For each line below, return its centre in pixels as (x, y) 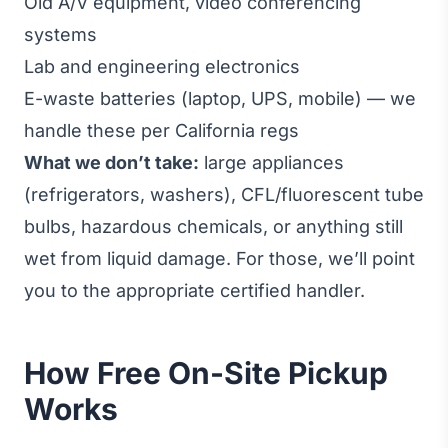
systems (60, 34)
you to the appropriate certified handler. (194, 290)
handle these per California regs (161, 130)
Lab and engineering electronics (162, 66)
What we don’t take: (111, 162)
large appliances (271, 162)
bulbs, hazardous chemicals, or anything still (213, 226)
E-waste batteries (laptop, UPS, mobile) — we (220, 98)
